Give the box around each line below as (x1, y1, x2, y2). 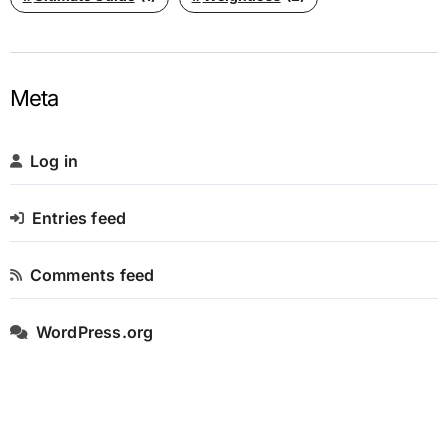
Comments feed (29, 265, 155, 286)
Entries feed (31, 208, 127, 229)
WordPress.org (35, 322, 154, 343)
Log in (29, 151, 78, 172)
